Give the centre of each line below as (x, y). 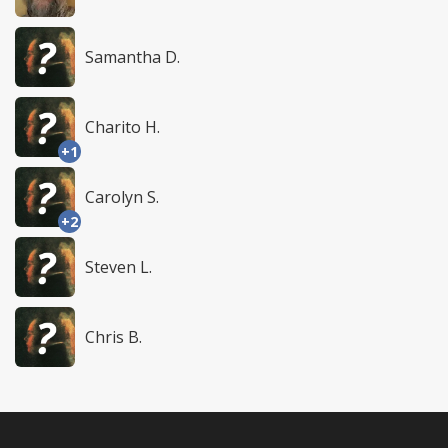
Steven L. (118, 266)
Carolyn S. (122, 196)
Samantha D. (132, 56)
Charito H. (122, 126)
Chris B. (113, 336)
